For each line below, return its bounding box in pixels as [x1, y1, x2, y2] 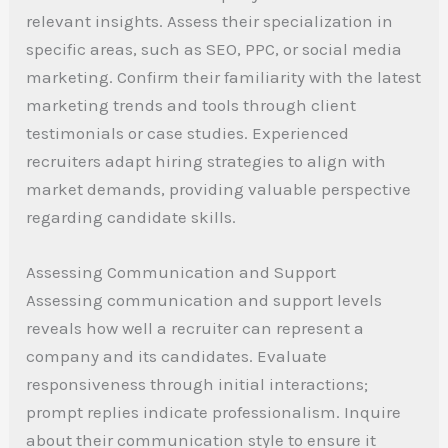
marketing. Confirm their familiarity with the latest [26, 67, 422, 88]
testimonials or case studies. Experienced [26, 123, 350, 144]
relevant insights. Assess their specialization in [26, 11, 394, 32]
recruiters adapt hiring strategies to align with [26, 151, 387, 172]
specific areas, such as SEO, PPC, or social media [26, 39, 403, 60]
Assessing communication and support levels [26, 290, 383, 311]
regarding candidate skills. [26, 207, 237, 228]
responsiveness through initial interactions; [26, 374, 369, 395]
